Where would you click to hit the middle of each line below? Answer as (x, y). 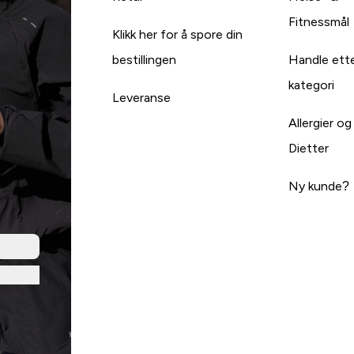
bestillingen (144, 59)
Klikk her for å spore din (177, 34)
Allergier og (320, 122)
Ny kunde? (319, 186)
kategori (312, 85)
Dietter (309, 148)
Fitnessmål (319, 21)
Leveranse (141, 97)
